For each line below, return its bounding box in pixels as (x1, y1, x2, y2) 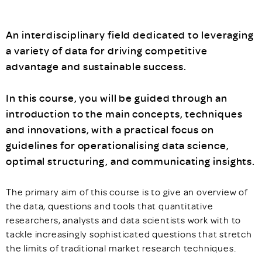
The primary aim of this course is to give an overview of (6, 186, 248, 198)
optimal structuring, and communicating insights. (6, 154, 256, 168)
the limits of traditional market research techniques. (6, 242, 236, 254)
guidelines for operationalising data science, (6, 139, 229, 152)
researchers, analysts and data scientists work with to (6, 214, 242, 226)
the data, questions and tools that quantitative (6, 200, 213, 212)
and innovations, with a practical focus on (6, 123, 214, 136)
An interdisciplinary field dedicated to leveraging (6, 28, 254, 42)
